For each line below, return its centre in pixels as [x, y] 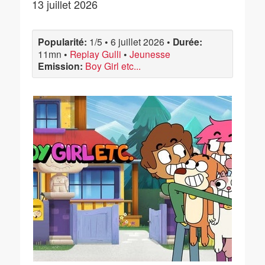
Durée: [188, 42]
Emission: [60, 66]
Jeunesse [150, 54]
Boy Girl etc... [113, 66]
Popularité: [62, 42]
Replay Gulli [96, 54]
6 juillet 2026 [138, 41]
